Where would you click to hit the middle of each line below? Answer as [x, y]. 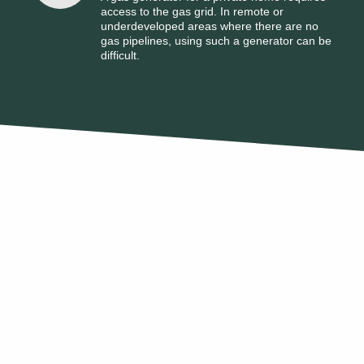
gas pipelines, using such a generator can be [216, 40]
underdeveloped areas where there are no [210, 26]
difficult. [120, 55]
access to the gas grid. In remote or [192, 11]
